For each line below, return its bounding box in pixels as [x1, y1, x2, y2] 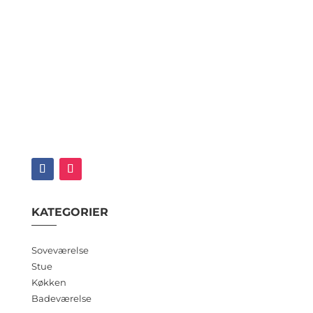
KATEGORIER [31, 205, 108, 219]
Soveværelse [31, 245, 89, 256]
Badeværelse [31, 293, 92, 305]
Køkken [31, 277, 66, 289]
